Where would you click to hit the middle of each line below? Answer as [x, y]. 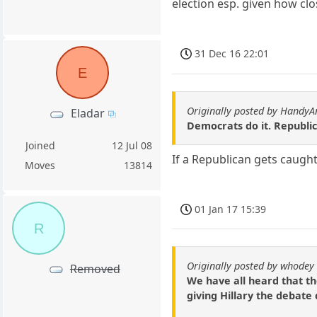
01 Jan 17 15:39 [231, 209]
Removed [95, 269]
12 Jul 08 [132, 146]
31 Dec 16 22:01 [232, 54]
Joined [40, 146]
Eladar [87, 114]
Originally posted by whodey [251, 265]
